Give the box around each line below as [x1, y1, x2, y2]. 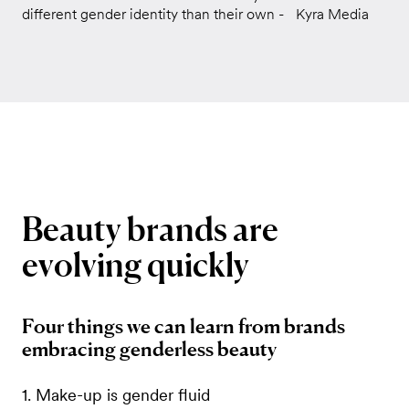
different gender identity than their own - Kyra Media [21, 5, 369, 23]
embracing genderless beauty [21, 337, 277, 362]
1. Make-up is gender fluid [21, 384, 210, 404]
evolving [21, 245, 142, 285]
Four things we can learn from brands [21, 314, 345, 339]
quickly [146, 245, 249, 285]
